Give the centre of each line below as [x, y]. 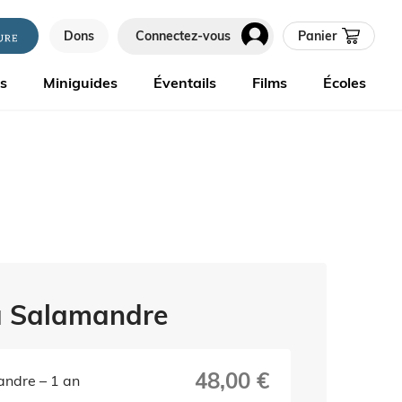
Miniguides [80, 82]
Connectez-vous [183, 36]
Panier [317, 36]
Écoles [345, 82]
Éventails [185, 82]
